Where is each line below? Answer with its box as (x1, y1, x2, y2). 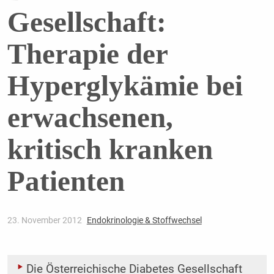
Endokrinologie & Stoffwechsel (86, 215, 202, 226)
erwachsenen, (7, 102, 173, 134)
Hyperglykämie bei (7, 70, 243, 102)
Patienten (7, 165, 142, 198)
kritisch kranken (7, 133, 213, 166)
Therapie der (7, 38, 168, 70)
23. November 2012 (7, 215, 84, 226)
